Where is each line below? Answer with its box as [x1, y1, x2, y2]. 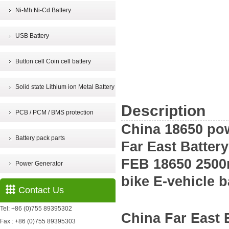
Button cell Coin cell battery [15, 58, 91, 65]
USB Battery [15, 32, 49, 39]
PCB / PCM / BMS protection [15, 109, 94, 116]
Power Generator [15, 160, 63, 167]
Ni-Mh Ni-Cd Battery [15, 7, 71, 14]
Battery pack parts [15, 134, 65, 142]
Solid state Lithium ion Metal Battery [15, 83, 114, 90]
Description [121, 102, 205, 119]
